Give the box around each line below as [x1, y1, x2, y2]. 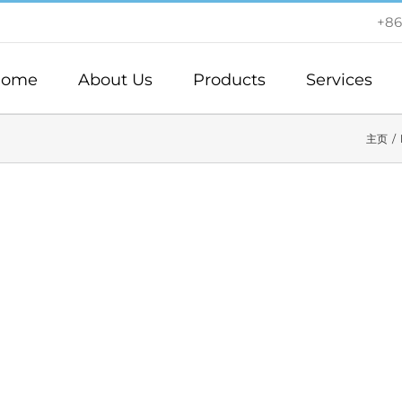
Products [193, 69, 266, 90]
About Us [78, 69, 153, 90]
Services [306, 69, 372, 90]
